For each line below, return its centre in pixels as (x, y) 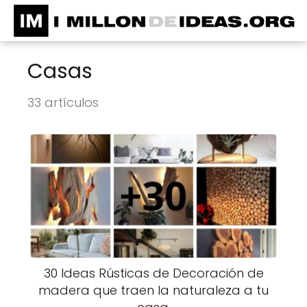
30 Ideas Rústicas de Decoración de (153, 273)
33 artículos (63, 102)
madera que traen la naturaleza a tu (153, 290)
